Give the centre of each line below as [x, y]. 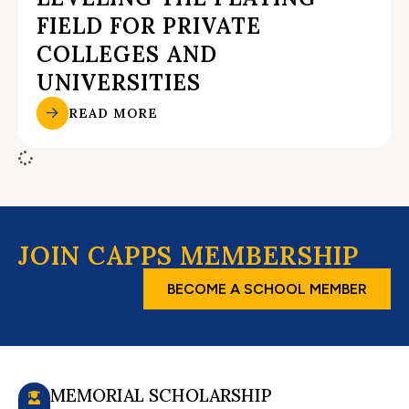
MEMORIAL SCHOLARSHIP [161, 395]
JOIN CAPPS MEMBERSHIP [189, 255]
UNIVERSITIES [119, 83]
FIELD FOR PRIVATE [149, 26]
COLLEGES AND [127, 55]
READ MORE [114, 113]
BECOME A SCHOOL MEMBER [267, 288]
